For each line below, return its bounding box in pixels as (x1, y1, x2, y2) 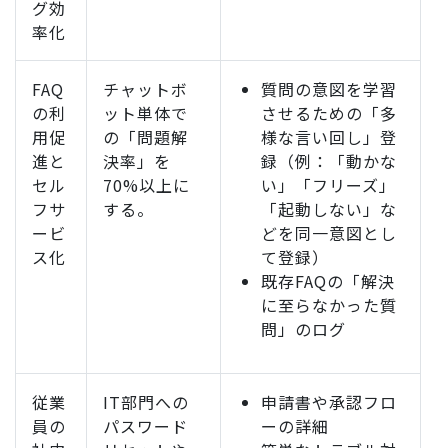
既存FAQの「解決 (261, 269, 395, 294)
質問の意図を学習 (261, 77, 397, 102)
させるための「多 (261, 101, 397, 126)
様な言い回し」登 (261, 125, 397, 150)
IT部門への (103, 390, 189, 415)
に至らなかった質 (261, 293, 397, 318)
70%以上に (103, 173, 190, 198)
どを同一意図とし (261, 221, 397, 246)
